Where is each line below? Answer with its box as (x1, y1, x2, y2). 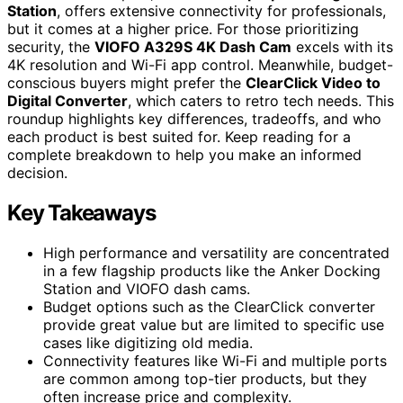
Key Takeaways (7, 199, 156, 226)
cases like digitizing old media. (43, 333, 253, 352)
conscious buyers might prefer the (7, 73, 246, 92)
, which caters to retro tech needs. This (128, 91, 394, 110)
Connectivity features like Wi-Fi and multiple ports (43, 351, 387, 370)
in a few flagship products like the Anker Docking (43, 261, 381, 280)
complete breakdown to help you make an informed (7, 145, 362, 164)
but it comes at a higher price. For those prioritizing (7, 19, 359, 38)
